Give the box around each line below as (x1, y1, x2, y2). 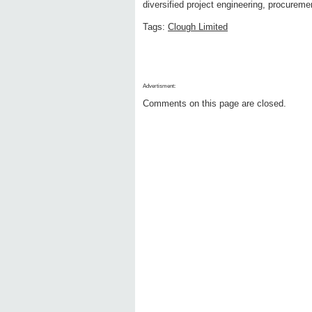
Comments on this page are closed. (143, 98, 286, 109)
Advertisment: (143, 83, 175, 90)
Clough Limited (168, 22, 228, 33)
